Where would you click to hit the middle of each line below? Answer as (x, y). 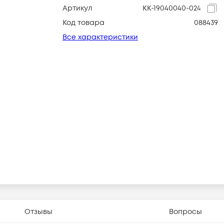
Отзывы (38, 211)
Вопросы (186, 211)
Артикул (77, 8)
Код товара (83, 23)
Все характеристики (100, 37)
